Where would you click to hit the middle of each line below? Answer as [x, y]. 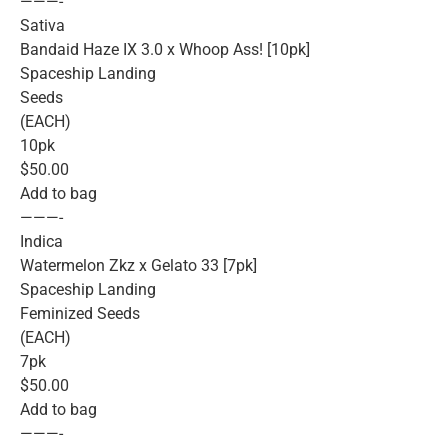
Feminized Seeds [80, 314]
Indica [41, 242]
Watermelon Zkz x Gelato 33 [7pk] [138, 266]
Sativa [42, 26]
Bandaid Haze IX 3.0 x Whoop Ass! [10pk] [165, 50]
